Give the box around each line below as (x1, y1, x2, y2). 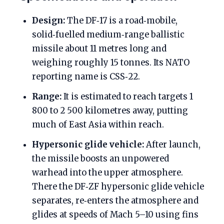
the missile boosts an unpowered (32, 153, 169, 164)
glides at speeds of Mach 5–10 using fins (32, 209, 198, 220)
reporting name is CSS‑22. (32, 71, 140, 82)
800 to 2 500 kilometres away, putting (32, 105, 188, 116)
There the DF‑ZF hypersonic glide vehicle (32, 181, 204, 192)
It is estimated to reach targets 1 (61, 91, 193, 102)
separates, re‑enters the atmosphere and (32, 195, 198, 206)
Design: (32, 15, 65, 26)
